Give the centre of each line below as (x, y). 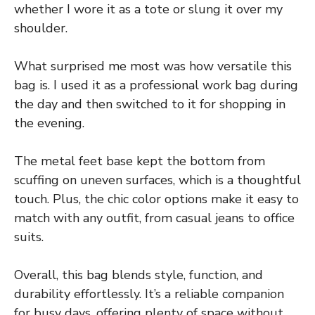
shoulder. (41, 28)
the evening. (49, 123)
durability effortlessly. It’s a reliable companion (149, 294)
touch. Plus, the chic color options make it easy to (156, 199)
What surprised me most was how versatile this (153, 66)
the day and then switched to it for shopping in (150, 104)
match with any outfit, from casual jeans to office (154, 218)
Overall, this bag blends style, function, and (139, 275)
